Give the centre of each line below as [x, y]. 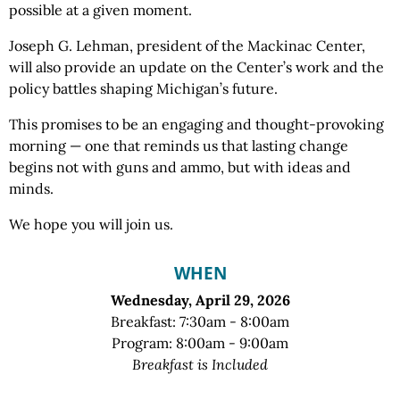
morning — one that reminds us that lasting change [179, 146]
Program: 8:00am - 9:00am [200, 343]
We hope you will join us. [91, 224]
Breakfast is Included [200, 364]
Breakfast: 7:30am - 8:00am [200, 321]
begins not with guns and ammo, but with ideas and [180, 167]
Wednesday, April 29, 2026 [200, 300]
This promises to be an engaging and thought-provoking [196, 124]
